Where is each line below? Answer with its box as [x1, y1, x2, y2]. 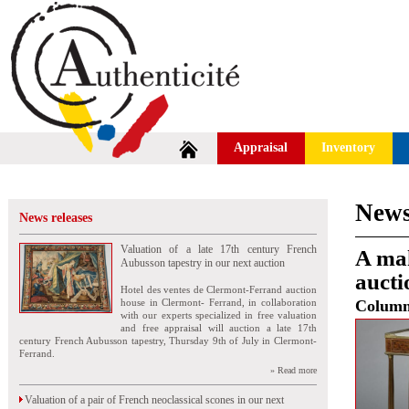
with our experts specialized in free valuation [121, 309, 317, 320]
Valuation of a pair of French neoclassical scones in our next [19, 393, 284, 406]
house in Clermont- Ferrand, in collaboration [121, 297, 317, 308]
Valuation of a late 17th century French [121, 243, 317, 256]
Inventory [321, 141, 376, 154]
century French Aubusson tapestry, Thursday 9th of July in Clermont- [19, 335, 317, 346]
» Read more [270, 365, 317, 375]
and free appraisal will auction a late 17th [121, 322, 317, 333]
